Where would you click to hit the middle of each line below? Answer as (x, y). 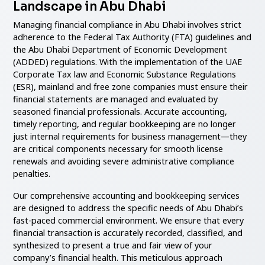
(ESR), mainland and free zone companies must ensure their (131, 86)
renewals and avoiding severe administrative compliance (124, 161)
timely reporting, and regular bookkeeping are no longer (125, 124)
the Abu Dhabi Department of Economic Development (120, 49)
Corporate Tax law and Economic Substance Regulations (125, 74)
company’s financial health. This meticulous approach (118, 257)
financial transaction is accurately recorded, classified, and (128, 232)
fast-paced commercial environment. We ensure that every (129, 220)
